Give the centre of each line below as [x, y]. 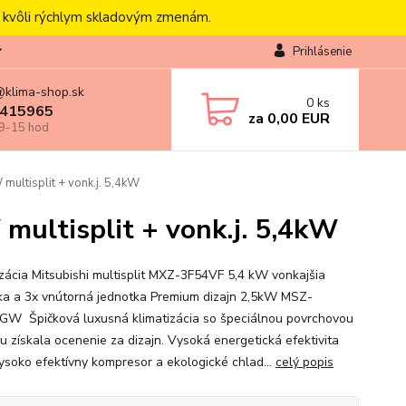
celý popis [304, 362]
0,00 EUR [296, 118]
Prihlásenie [322, 52]
